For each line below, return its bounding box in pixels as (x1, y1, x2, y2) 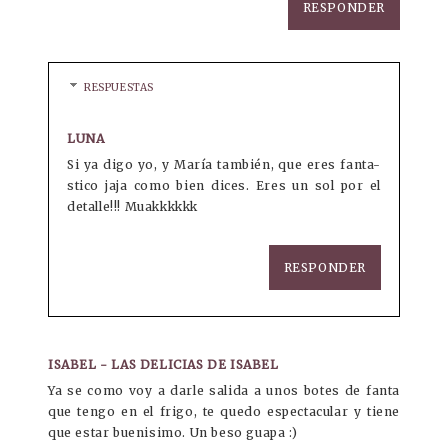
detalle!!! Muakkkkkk (67, 199, 198, 215)
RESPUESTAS (84, 81, 154, 95)
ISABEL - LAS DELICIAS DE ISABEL (48, 357, 279, 373)
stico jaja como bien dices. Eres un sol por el (67, 178, 381, 194)
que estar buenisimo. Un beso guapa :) (48, 425, 298, 441)
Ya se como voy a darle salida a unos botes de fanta (48, 383, 400, 399)
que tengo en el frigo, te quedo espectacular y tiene (48, 404, 400, 420)
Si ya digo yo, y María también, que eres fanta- (67, 157, 381, 173)
